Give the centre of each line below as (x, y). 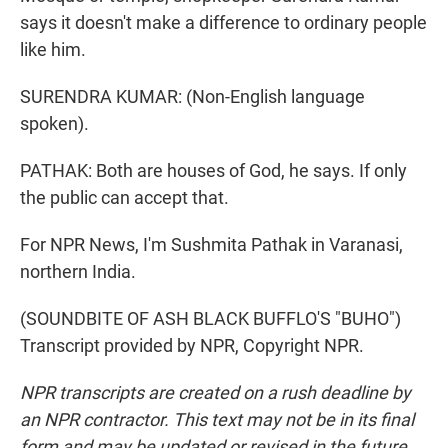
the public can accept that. (124, 198)
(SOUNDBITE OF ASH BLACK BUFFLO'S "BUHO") (210, 319)
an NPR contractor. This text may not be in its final (217, 420)
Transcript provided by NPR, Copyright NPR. (192, 346)
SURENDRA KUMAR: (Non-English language (192, 97)
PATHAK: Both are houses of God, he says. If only (213, 171)
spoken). (54, 124)
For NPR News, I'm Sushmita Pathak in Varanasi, (211, 245)
